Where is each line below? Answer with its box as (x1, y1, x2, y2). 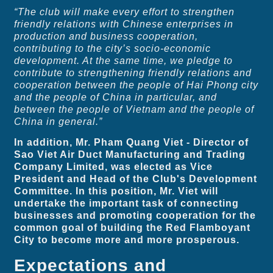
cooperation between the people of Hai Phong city (14, 79, 259, 90)
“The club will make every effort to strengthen (14, 6, 235, 17)
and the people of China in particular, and (14, 91, 218, 102)
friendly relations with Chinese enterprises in (14, 18, 234, 29)
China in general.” (14, 116, 103, 127)
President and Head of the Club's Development (14, 174, 258, 185)
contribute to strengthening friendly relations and (14, 67, 252, 78)
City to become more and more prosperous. (14, 235, 240, 246)
